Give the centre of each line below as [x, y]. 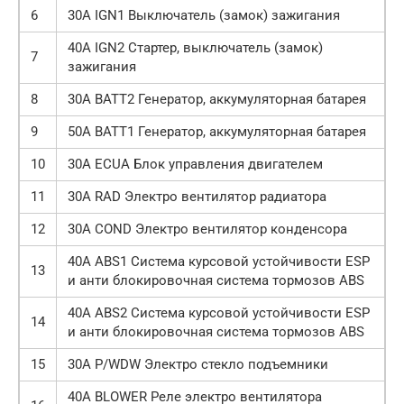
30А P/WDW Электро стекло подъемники [198, 364]
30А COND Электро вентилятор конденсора [207, 229]
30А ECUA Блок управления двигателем [195, 164]
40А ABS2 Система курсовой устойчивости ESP [219, 313]
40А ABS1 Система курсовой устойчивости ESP [219, 262]
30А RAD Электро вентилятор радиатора [197, 197]
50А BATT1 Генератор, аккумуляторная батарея [217, 132]
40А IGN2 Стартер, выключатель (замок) [195, 48]
